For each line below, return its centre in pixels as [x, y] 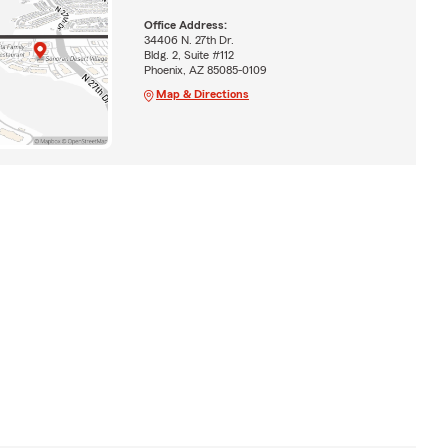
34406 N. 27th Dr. [188, 40]
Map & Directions [202, 94]
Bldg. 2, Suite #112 [188, 55]
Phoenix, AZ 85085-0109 [205, 70]
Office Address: [185, 25]
